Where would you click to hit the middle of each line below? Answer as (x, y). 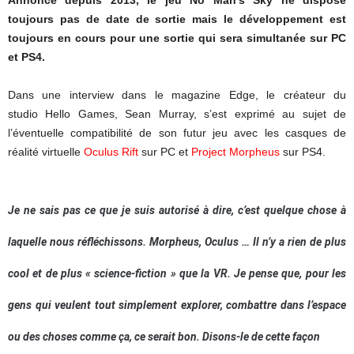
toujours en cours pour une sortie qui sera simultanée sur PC (177, 38)
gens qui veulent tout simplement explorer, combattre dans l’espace (177, 305)
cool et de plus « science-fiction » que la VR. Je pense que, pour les (177, 273)
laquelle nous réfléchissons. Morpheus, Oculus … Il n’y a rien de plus (177, 241)
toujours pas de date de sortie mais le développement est (177, 19)
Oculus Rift (111, 151)
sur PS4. (303, 151)
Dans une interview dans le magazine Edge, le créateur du (177, 94)
